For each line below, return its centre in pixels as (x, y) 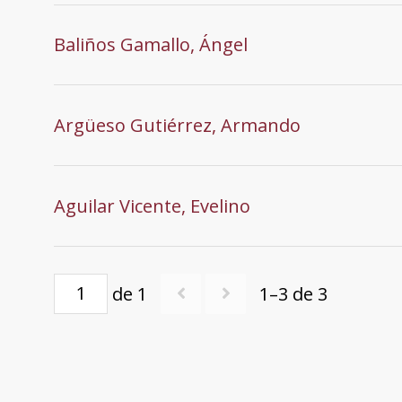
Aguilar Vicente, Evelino (152, 205)
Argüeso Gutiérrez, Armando (177, 125)
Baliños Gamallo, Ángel (151, 44)
